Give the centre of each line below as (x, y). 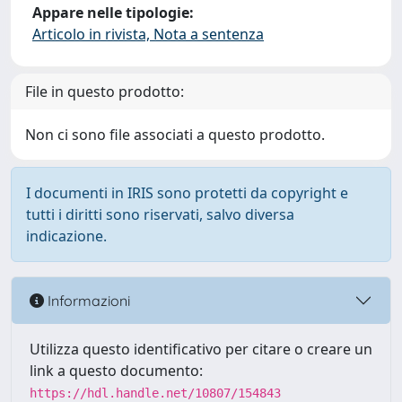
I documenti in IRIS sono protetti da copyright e (187, 193)
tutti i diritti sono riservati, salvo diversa (160, 214)
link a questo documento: (116, 371)
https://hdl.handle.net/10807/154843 (155, 393)
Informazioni (87, 300)
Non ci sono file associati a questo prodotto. (175, 135)
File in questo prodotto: (105, 92)
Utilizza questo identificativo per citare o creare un (201, 349)
